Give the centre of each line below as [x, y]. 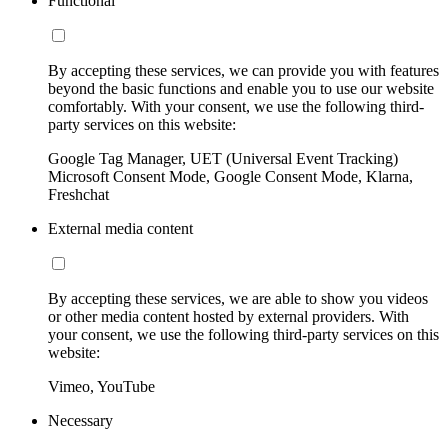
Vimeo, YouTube [101, 387]
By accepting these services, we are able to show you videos [238, 299]
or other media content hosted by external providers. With [228, 317]
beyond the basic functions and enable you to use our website [241, 89]
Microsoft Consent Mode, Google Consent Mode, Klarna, [230, 177]
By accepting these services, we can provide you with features [243, 71]
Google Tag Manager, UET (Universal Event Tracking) [223, 159]
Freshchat [78, 195]
